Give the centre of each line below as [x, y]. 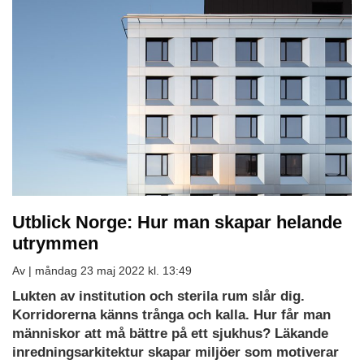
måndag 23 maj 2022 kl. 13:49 [113, 270]
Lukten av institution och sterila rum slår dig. [158, 296]
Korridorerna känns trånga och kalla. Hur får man [171, 314]
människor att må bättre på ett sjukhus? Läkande [170, 333]
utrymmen [55, 243]
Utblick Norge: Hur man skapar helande [177, 222]
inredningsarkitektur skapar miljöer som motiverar [175, 352]
